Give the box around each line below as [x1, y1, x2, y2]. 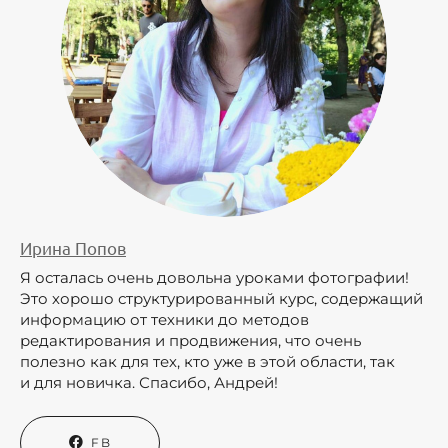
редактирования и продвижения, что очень [20, 331, 361, 351]
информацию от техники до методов [20, 310, 309, 330]
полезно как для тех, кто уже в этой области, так [20, 352, 395, 372]
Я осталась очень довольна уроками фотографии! [20, 268, 409, 288]
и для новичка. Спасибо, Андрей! [20, 373, 290, 393]
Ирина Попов [20, 237, 126, 259]
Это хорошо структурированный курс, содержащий [20, 289, 423, 309]
